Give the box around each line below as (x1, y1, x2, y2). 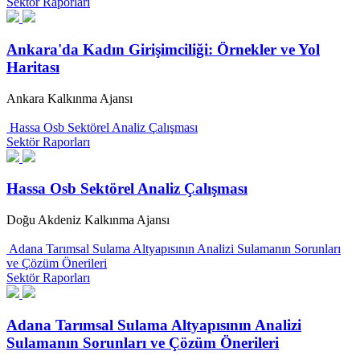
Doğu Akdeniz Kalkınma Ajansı (6, 213, 170, 227)
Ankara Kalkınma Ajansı (6, 91, 133, 105)
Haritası (6, 58, 59, 76)
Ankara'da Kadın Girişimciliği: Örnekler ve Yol (6, 40, 320, 58)
